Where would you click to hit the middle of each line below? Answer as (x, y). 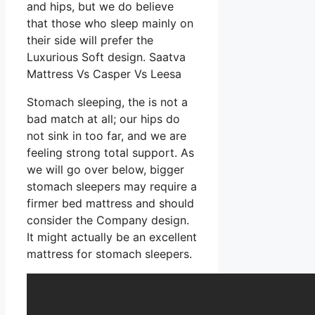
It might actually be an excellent (112, 237)
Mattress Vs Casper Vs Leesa (104, 73)
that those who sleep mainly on (110, 23)
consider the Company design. (108, 220)
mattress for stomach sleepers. (109, 253)
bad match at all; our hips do (103, 118)
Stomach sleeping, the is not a (107, 102)
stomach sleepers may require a (112, 186)
